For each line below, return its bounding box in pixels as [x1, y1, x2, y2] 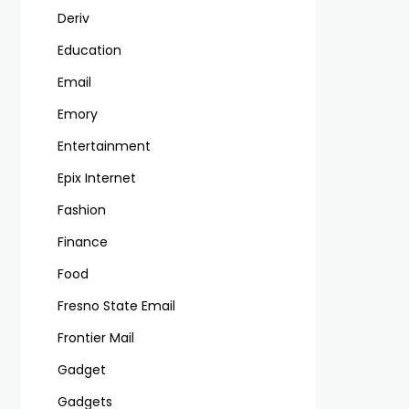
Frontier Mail [57, 329, 134, 347]
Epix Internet [57, 169, 136, 187]
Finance [57, 233, 108, 251]
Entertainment [57, 137, 151, 155]
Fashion [57, 201, 106, 219]
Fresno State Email [57, 297, 175, 315]
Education [57, 41, 121, 59]
